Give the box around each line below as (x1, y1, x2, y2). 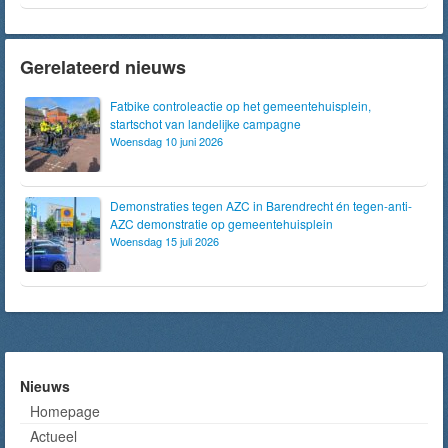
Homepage (30, 401, 100, 421)
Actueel (30, 426, 77, 446)
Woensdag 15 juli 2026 (110, 233, 219, 249)
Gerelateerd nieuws (20, 54, 186, 80)
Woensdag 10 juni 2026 (110, 133, 223, 149)
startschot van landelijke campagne (110, 115, 301, 132)
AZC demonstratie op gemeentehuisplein (110, 215, 333, 232)
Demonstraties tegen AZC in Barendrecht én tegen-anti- (110, 197, 412, 214)
